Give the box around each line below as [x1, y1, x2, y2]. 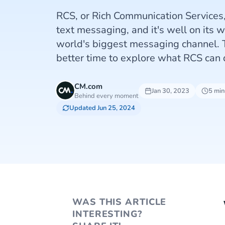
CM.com [74, 81, 102, 91]
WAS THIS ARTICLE [72, 196, 167, 208]
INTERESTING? [72, 208, 142, 220]
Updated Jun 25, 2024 [69, 103, 135, 113]
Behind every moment [74, 91, 139, 100]
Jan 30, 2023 [152, 86, 189, 95]
